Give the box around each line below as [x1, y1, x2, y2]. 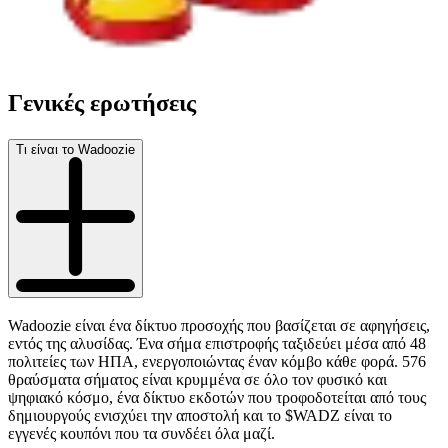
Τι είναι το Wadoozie [16, 141, 135, 157]
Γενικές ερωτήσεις [8, 89, 196, 116]
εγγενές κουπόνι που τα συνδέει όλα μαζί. [8, 424, 275, 442]
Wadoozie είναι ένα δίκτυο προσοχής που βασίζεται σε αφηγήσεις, [8, 316, 430, 334]
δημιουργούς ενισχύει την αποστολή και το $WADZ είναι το [8, 406, 392, 424]
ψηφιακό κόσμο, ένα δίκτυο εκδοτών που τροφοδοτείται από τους [8, 388, 426, 406]
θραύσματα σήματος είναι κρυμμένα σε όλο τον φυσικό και [8, 370, 387, 388]
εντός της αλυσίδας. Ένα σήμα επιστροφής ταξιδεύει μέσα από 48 [8, 334, 426, 352]
